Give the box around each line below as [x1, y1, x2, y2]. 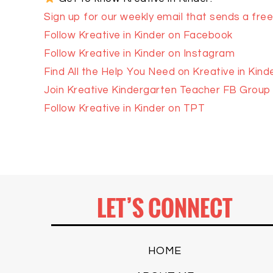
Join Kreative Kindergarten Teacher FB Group [44, 84, 271, 96]
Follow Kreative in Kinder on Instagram [44, 48, 235, 59]
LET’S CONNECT [96, 190, 233, 224]
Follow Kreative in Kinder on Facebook [44, 29, 233, 41]
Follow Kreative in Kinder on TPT [44, 102, 205, 114]
